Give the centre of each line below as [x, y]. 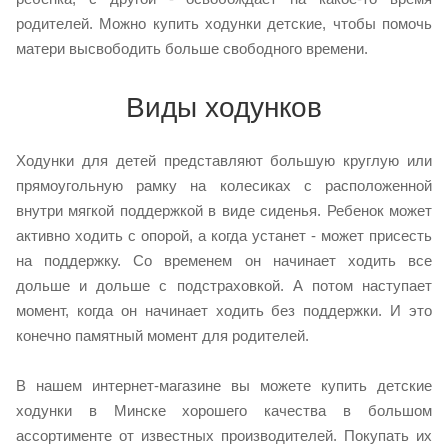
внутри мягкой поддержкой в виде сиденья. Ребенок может [224, 210]
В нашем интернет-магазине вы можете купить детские [224, 385]
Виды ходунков [224, 107]
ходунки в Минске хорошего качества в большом [224, 410]
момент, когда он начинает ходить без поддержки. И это [224, 310]
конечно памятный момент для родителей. [162, 335]
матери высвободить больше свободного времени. [192, 48]
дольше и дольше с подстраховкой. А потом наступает [224, 285]
